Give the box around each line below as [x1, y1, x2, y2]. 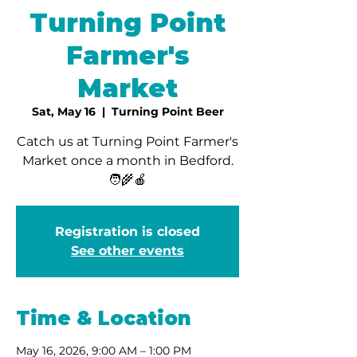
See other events [71, 242, 184, 258]
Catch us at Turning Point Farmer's [17, 133, 238, 149]
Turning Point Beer [111, 104, 224, 119]
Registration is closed [55, 223, 200, 239]
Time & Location [16, 306, 191, 330]
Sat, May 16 [31, 104, 96, 119]
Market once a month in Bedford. [22, 152, 233, 168]
